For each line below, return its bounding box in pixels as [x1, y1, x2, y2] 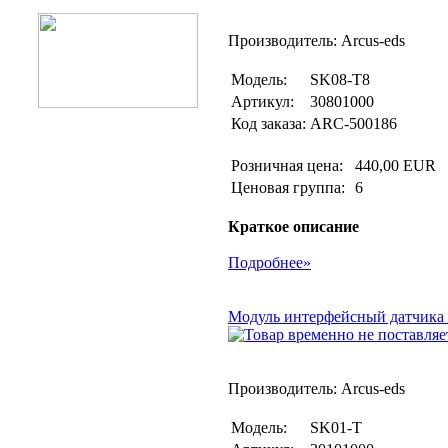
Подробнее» [228, 254, 311, 271]
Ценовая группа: [231, 179, 349, 196]
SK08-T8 [310, 71, 370, 88]
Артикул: [231, 93, 294, 110]
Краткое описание [228, 218, 359, 235]
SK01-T [310, 419, 362, 436]
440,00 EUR [355, 157, 436, 174]
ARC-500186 [310, 115, 397, 132]
